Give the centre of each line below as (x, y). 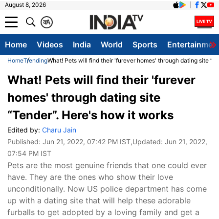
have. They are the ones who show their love (90, 177)
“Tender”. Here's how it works (90, 115)
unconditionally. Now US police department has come (107, 189)
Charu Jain (59, 130)
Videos (50, 44)
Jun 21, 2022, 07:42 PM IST (87, 142)
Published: (25, 142)
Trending (35, 60)
